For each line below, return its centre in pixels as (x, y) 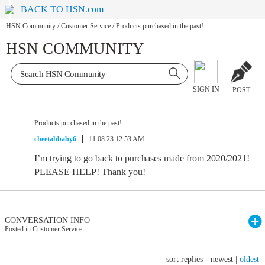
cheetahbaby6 (55, 139)
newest (222, 259)
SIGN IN (206, 90)
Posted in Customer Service (43, 229)
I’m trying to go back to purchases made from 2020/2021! (142, 158)
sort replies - (188, 259)
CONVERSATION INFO (47, 220)
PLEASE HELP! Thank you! (90, 172)
